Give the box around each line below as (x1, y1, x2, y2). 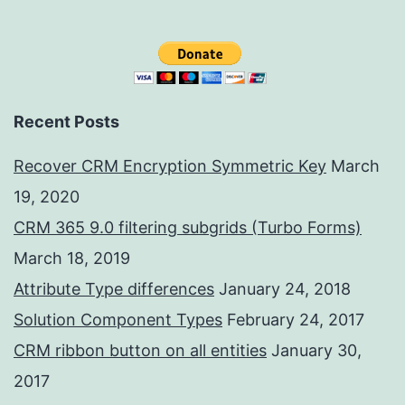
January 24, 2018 (219, 279, 351, 299)
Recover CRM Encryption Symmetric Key (14, 156, 326, 176)
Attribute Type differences (14, 279, 214, 299)
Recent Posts (14, 112, 119, 132)
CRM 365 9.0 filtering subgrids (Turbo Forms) (14, 218, 362, 238)
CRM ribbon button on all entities (14, 341, 267, 361)
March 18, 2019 (14, 249, 130, 268)
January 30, (271, 341, 362, 361)
